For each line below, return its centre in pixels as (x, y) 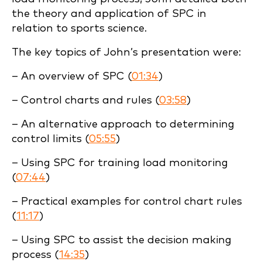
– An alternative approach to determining (123, 124)
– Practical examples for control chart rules (127, 201)
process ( (35, 255)
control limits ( (50, 139)
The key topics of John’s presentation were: (126, 52)
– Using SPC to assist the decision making (122, 240)
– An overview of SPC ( (72, 76)
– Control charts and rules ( (85, 100)
